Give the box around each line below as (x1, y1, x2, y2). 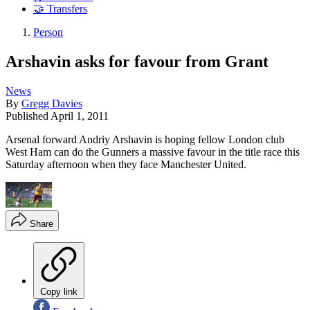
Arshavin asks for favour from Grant (6, 52, 268, 71)
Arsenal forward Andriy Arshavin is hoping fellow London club (6, 133, 284, 145)
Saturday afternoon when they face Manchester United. (6, 158, 246, 170)
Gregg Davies (21, 97, 82, 109)
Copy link (40, 286, 77, 298)
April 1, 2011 (51, 109, 109, 122)
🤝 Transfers (33, 3, 87, 15)
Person (33, 26, 63, 39)
